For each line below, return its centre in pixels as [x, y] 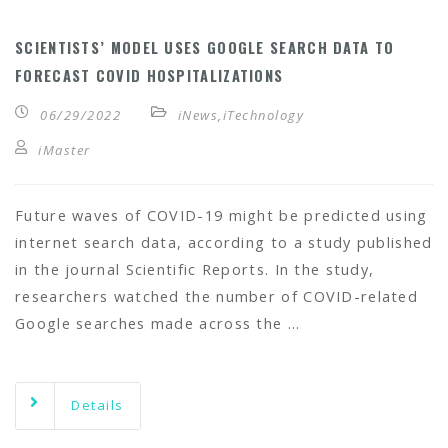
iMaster [64, 150]
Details [97, 405]
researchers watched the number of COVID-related [217, 296]
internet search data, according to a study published [224, 242]
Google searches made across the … [157, 323]
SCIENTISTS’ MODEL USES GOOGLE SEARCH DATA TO [205, 47]
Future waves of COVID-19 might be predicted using [221, 215]
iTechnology [263, 115]
